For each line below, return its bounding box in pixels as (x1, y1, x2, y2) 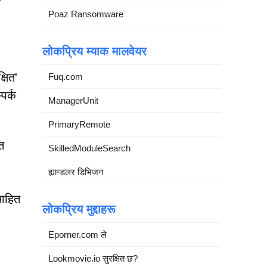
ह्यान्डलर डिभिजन (48, 167, 104, 177)
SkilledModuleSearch (48, 143, 131, 153)
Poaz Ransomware (48, 9, 123, 19)
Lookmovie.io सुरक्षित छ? (48, 253, 138, 263)
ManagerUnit (48, 95, 98, 105)
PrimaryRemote (48, 119, 110, 129)
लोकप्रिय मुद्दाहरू (42, 203, 116, 216)
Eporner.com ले (48, 229, 107, 240)
